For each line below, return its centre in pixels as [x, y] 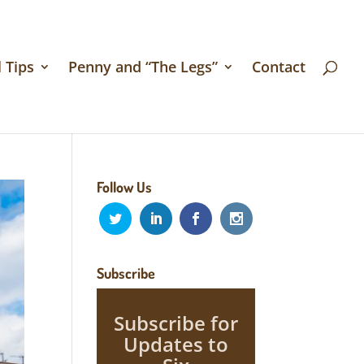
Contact [279, 67]
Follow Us [125, 187]
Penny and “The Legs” [143, 67]
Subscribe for [175, 323]
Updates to [175, 344]
